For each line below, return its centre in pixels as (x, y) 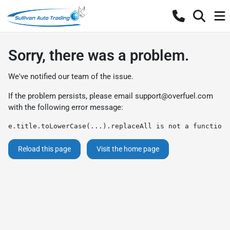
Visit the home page (128, 149)
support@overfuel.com (174, 96)
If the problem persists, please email (72, 96)
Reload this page (44, 149)
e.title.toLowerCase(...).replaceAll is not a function (117, 126)
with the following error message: (66, 107)
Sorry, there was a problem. (99, 55)
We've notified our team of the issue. (71, 76)
